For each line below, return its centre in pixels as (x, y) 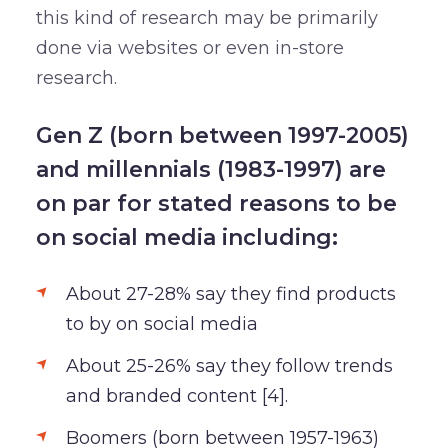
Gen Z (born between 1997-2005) (222, 135)
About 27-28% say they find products (230, 293)
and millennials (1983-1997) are (210, 169)
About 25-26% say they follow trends (229, 365)
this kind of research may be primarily (206, 17)
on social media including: (186, 237)
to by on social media (161, 323)
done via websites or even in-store (189, 47)
